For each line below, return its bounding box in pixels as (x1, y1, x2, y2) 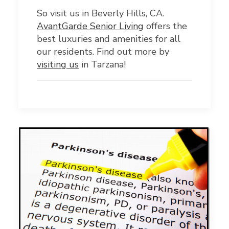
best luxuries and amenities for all (37, 33, 180, 45)
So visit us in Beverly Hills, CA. (37, 7, 164, 20)
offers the (144, 20, 187, 33)
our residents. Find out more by (37, 45, 169, 58)
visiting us (37, 58, 79, 71)
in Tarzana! (79, 58, 126, 71)
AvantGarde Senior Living (37, 20, 144, 33)
